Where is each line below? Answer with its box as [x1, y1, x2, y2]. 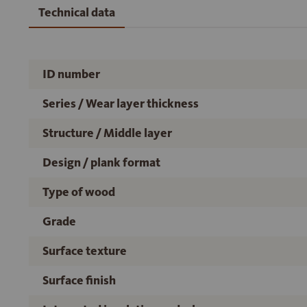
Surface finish [42, 273, 116, 288]
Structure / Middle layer [42, 125, 172, 141]
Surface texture [42, 243, 127, 259]
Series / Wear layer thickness [42, 96, 199, 112]
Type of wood [42, 184, 115, 200]
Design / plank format [42, 155, 160, 171]
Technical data [38, 5, 115, 21]
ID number [42, 66, 100, 82]
